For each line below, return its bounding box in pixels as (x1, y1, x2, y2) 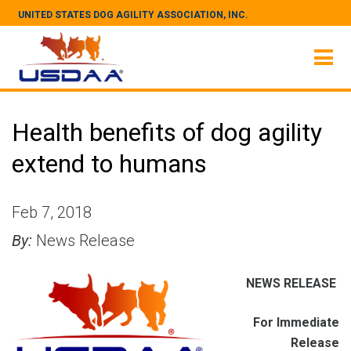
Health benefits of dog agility (12, 118, 322, 147)
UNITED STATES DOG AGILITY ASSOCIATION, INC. (18, 9, 248, 20)
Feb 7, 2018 (12, 203, 92, 222)
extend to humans (12, 149, 207, 179)
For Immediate (253, 315, 339, 330)
